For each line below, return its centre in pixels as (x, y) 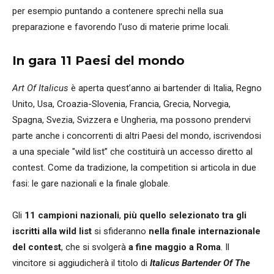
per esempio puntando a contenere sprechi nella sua (118, 11)
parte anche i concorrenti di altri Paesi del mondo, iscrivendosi (137, 135)
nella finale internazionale (205, 231)
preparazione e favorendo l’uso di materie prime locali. (121, 27)
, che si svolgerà (95, 247)
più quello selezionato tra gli (185, 215)
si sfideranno (120, 231)
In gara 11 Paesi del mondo (98, 60)
